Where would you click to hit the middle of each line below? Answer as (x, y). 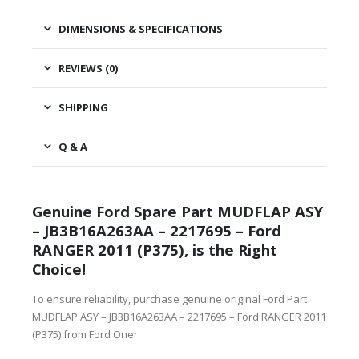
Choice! (59, 269)
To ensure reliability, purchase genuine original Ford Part (169, 299)
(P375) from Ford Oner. (86, 335)
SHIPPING (83, 107)
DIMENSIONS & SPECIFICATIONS (141, 28)
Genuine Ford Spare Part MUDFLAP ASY (177, 212)
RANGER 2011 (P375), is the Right (155, 250)
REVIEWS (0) (88, 68)
